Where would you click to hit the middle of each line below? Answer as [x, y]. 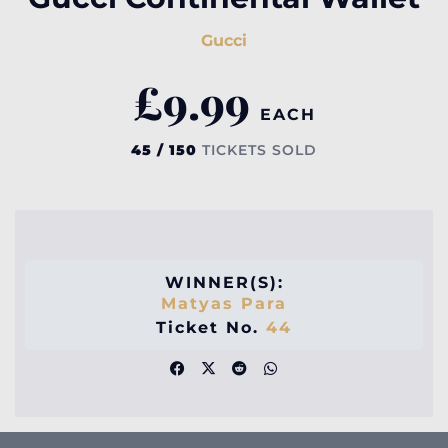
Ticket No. [211, 327]
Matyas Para [224, 303]
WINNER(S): [224, 282]
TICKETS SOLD [257, 149]
